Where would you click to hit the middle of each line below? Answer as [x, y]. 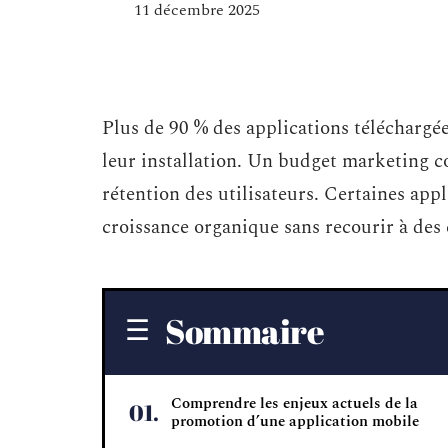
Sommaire [244, 331]
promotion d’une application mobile [295, 421]
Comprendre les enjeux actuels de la [294, 403]
